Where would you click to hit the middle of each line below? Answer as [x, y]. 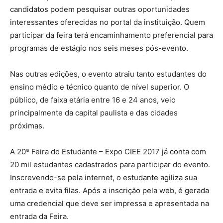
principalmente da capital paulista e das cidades [94, 112]
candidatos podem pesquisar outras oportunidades [100, 9]
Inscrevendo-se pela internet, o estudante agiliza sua [104, 177]
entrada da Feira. [39, 216]
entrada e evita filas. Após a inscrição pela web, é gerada [110, 190]
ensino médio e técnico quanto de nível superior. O [100, 87]
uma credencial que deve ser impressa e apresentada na [110, 203]
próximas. [27, 125]
